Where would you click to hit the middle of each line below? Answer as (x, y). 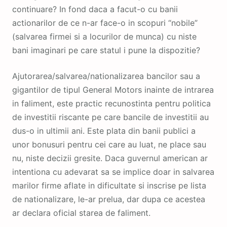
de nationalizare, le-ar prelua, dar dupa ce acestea (109, 199)
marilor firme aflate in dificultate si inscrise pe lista (109, 185)
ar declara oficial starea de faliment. (83, 213)
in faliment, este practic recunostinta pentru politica (111, 103)
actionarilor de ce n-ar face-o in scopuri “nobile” (105, 23)
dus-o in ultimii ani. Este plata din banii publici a (104, 130)
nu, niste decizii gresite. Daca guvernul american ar (110, 158)
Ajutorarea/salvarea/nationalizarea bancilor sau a (106, 76)
